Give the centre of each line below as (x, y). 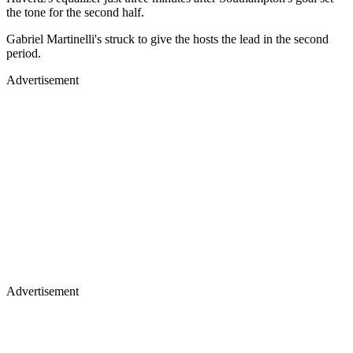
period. (24, 54)
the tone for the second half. (75, 13)
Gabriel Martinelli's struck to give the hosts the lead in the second (167, 39)
